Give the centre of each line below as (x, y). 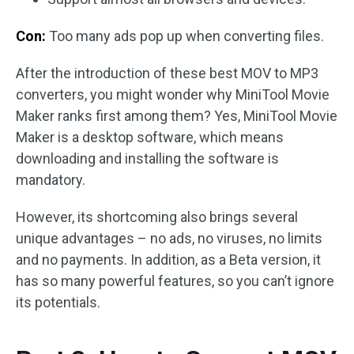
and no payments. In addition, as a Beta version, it (168, 259)
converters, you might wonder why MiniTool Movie (173, 94)
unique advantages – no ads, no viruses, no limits (169, 238)
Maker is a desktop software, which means (150, 137)
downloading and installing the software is (147, 158)
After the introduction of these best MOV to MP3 (167, 73)
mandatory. (51, 179)
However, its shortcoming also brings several (157, 217)
